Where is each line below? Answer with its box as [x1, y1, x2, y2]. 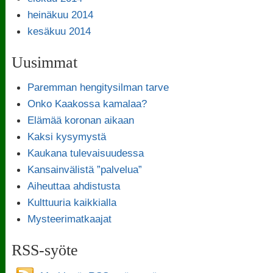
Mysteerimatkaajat [27, 212, 112, 225]
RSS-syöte [12, 241, 79, 259]
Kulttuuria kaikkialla [27, 196, 116, 208]
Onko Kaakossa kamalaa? [27, 97, 147, 110]
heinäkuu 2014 [27, 8, 93, 21]
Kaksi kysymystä [27, 130, 106, 143]
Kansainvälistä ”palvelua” [27, 163, 142, 175]
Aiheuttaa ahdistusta [27, 179, 120, 192]
